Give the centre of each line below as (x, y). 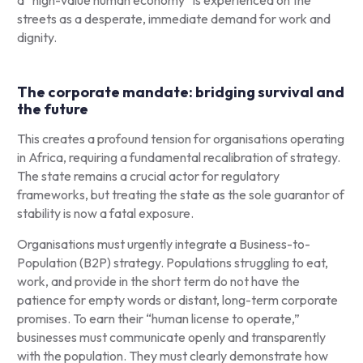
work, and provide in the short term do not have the (158, 281)
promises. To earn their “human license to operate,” (158, 318)
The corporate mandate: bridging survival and (180, 92)
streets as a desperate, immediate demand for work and (173, 18)
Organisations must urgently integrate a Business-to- (163, 243)
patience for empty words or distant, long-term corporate (177, 299)
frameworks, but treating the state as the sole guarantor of (180, 194)
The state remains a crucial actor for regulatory (148, 175)
